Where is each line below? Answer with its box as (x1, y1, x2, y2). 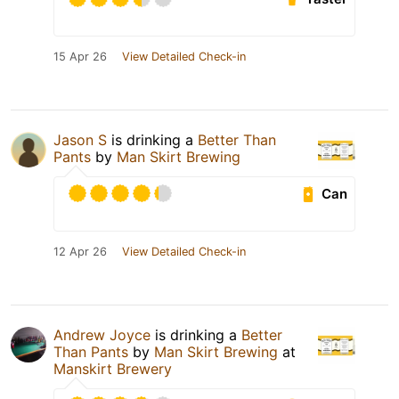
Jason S (53, 131, 107, 150)
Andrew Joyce (53, 326, 151, 345)
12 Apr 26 (53, 245, 107, 259)
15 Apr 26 (53, 50, 107, 64)
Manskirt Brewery (53, 360, 172, 379)
